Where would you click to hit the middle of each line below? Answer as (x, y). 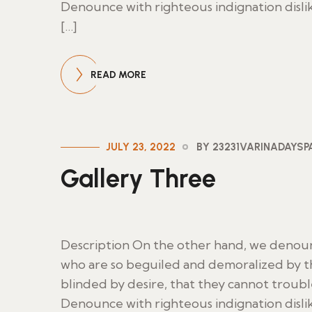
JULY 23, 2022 (141, 147)
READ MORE (118, 75)
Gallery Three (138, 179)
